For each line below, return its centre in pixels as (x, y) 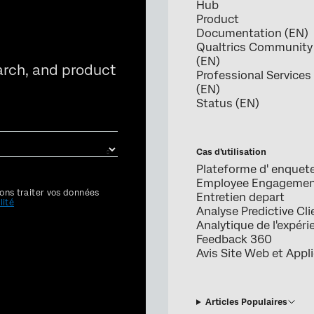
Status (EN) (228, 104)
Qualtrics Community (254, 48)
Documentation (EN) (252, 34)
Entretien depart (240, 198)
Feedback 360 (234, 240)
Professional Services (254, 76)
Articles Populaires (246, 302)
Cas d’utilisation (231, 152)
